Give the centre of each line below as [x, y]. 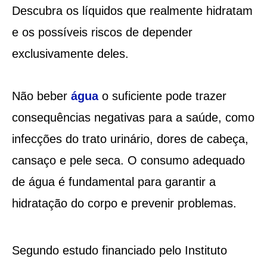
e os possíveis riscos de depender [102, 32]
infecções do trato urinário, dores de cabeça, [130, 139]
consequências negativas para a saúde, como [133, 117]
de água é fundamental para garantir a [114, 181]
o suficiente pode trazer [162, 96]
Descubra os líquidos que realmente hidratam [132, 10]
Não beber [41, 96]
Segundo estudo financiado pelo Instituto [119, 250]
